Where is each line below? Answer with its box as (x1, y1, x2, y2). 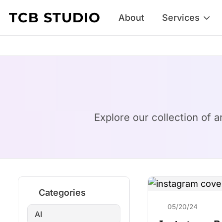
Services (162, 12, 200, 23)
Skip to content (4, 5, 68, 16)
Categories (38, 187, 86, 198)
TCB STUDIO (9, 9, 101, 26)
